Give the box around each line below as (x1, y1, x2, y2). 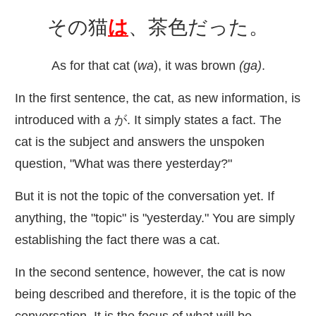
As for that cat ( (51, 59, 138, 73)
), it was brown (153, 59, 239, 73)
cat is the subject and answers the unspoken (15, 135, 265, 150)
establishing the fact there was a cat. (15, 233, 220, 248)
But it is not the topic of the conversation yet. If (15, 189, 274, 204)
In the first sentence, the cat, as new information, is (15, 91, 300, 106)
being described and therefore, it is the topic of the (15, 287, 296, 302)
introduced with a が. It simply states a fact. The (15, 113, 281, 128)
